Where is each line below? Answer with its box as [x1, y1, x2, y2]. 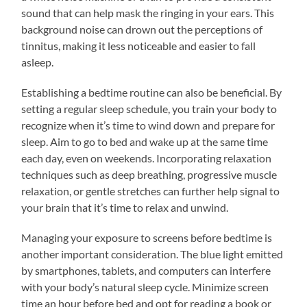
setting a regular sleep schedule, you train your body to [21, 101, 278, 115]
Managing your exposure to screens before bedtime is [21, 230, 273, 244]
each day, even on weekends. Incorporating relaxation [21, 151, 272, 164]
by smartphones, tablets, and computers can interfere [21, 263, 271, 277]
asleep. [21, 55, 54, 69]
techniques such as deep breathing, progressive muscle [21, 167, 278, 181]
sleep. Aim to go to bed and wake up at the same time [21, 134, 269, 148]
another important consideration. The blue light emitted [21, 247, 284, 260]
